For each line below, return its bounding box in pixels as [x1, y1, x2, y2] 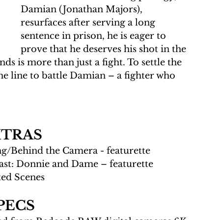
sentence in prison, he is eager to [21, 30, 168, 41]
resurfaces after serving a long [21, 17, 158, 28]
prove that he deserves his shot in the [21, 44, 189, 55]
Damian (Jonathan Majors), [21, 4, 145, 15]
